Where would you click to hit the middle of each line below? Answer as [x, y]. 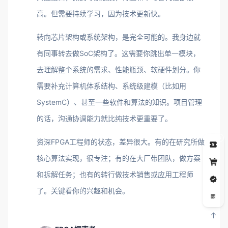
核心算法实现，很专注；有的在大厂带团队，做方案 [119, 158]
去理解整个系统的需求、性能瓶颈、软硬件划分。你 [119, 69]
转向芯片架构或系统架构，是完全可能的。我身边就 [119, 37]
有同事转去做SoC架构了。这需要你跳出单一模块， [118, 53]
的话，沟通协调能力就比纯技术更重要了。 [104, 118]
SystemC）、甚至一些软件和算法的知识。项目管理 [119, 102]
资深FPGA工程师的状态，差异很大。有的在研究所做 [121, 142]
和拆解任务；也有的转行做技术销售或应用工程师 [115, 174]
